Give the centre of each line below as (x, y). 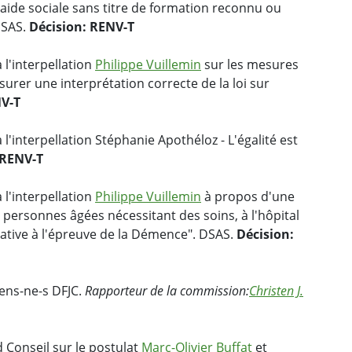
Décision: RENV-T (82, 27)
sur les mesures (250, 65)
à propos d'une (248, 197)
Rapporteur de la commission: (167, 291)
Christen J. (276, 291)
